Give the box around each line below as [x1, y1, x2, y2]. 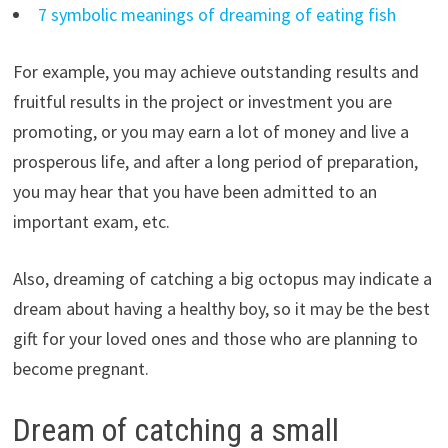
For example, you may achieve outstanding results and [12, 60, 419, 84]
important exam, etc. [12, 210, 170, 234]
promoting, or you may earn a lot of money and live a [12, 120, 409, 144]
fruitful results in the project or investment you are [12, 90, 392, 114]
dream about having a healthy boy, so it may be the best [12, 297, 430, 321]
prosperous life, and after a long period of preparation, [12, 150, 418, 174]
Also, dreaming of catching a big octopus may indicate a [12, 267, 432, 291]
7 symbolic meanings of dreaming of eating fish [37, 3, 396, 27]
